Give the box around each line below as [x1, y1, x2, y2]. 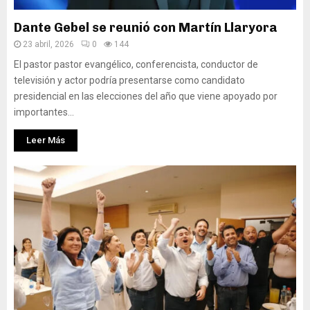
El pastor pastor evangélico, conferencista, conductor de [14, 59, 258, 70]
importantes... [14, 107, 74, 118]
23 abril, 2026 [23, 39, 74, 49]
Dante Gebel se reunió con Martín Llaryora [14, 20, 277, 35]
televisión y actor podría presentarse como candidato [14, 75, 245, 86]
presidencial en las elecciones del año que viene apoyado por [14, 91, 277, 102]
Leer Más [26, 135, 65, 145]
